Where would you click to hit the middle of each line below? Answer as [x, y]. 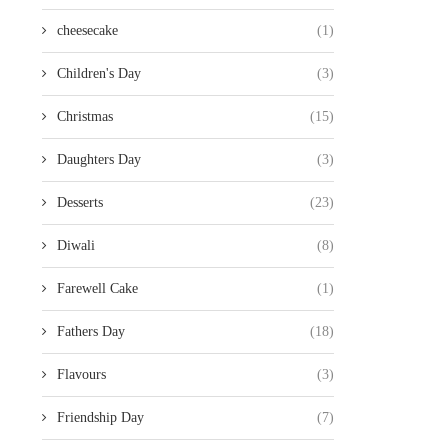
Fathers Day [90, 332]
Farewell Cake [97, 289]
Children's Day [98, 74]
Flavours [81, 375]
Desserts [79, 203]
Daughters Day [98, 160]
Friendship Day [100, 418]
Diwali [75, 246]
